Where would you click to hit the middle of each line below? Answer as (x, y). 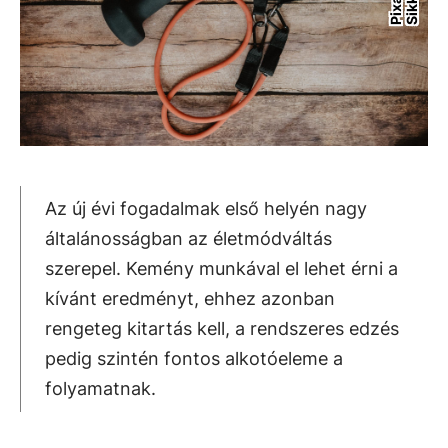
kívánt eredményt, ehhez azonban (190, 298)
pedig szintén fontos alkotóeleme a (194, 358)
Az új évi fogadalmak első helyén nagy (206, 208)
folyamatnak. (100, 388)
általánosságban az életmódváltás (188, 238)
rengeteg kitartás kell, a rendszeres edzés (222, 328)
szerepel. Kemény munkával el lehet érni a (221, 268)
